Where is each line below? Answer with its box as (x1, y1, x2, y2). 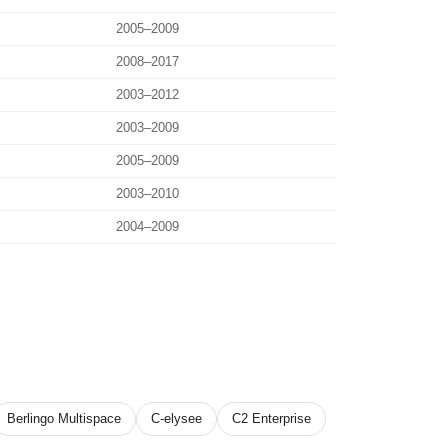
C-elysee (151, 410, 202, 426)
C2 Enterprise (232, 410, 311, 426)
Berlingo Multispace (7, 410, 121, 426)
